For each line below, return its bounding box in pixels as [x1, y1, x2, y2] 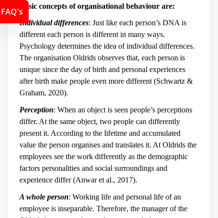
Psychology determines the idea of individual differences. [19, 42, 195, 51]
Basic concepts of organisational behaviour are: [19, 1, 175, 10]
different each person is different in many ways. [19, 30, 165, 39]
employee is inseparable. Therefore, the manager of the [19, 204, 187, 213]
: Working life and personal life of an [69, 192, 181, 201]
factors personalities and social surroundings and [19, 163, 167, 172]
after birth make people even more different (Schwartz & [19, 77, 193, 86]
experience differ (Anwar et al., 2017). [19, 175, 137, 184]
